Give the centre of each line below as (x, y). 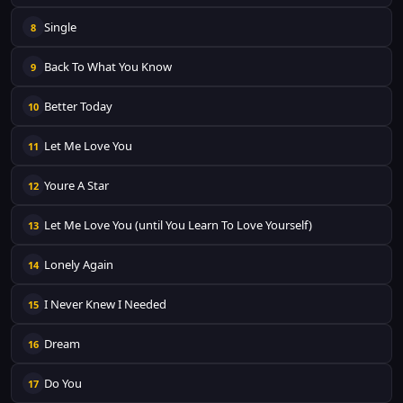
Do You (63, 383)
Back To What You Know (108, 67)
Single (60, 27)
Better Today (78, 106)
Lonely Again (79, 264)
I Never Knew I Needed (105, 304)
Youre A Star (76, 185)
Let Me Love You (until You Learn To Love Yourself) (178, 225)
